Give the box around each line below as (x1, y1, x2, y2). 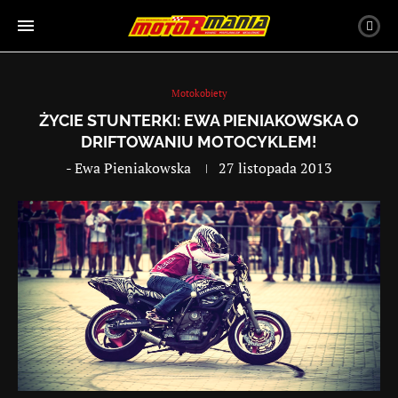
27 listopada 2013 (219, 158, 332, 178)
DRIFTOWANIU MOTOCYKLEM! (81, 132, 317, 151)
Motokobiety (171, 87, 227, 99)
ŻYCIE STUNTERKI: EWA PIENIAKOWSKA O (39, 111, 359, 130)
